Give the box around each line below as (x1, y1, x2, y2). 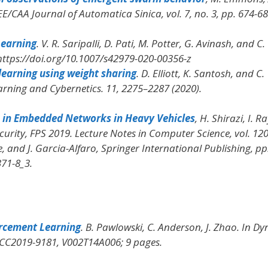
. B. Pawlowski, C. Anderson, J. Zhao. (80, 220, 242, 234)
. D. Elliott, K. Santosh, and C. (136, 66, 264, 80)
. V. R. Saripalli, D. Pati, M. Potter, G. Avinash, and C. (36, 36, 265, 50)
